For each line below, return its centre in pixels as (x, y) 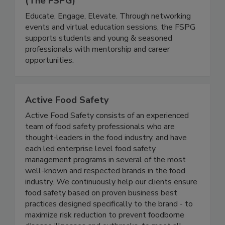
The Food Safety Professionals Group (106, 10)
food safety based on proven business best (101, 214)
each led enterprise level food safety (90, 170)
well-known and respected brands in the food (105, 192)
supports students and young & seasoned (99, 60)
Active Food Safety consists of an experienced (107, 137)
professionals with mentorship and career (97, 71)
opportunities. (49, 82)
